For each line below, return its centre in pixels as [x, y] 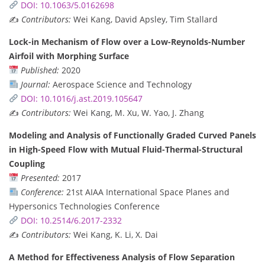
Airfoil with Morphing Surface [69, 56]
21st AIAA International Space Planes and [146, 192]
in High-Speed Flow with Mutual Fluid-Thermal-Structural [126, 149]
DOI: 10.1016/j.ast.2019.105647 [81, 98]
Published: [40, 70]
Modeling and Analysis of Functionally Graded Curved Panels [132, 135]
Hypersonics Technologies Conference [84, 206]
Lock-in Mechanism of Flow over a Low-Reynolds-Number [127, 41]
